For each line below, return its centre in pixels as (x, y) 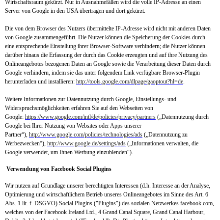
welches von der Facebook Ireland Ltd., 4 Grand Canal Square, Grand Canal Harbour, (105, 212)
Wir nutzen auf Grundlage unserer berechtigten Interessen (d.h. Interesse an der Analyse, (108, 186)
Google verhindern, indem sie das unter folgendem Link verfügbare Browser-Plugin (102, 73)
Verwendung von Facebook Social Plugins (59, 169)
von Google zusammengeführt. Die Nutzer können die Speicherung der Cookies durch (105, 37)
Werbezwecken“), (26, 143)
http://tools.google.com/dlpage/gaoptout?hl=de (130, 82)
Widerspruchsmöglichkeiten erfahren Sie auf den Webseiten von (79, 108)
